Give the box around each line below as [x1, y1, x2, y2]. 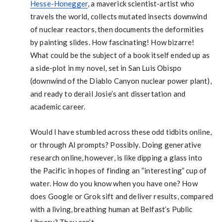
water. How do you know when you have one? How [30, 178, 198, 188]
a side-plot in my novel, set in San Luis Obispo [30, 63, 181, 72]
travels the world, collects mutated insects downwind [30, 11, 207, 21]
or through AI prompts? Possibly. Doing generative [30, 140, 202, 149]
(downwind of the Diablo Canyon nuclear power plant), [30, 76, 212, 85]
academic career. [30, 102, 86, 111]
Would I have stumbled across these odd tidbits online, [30, 127, 212, 136]
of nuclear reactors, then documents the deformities [30, 24, 204, 34]
